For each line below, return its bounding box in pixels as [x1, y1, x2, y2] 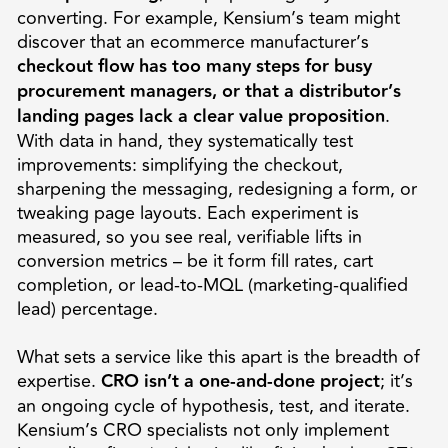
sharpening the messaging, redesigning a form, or [16, 174, 417, 203]
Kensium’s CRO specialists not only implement [16, 415, 389, 444]
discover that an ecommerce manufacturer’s [16, 27, 369, 56]
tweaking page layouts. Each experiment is [16, 198, 359, 227]
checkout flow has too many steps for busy [16, 51, 372, 81]
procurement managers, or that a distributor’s [16, 76, 401, 106]
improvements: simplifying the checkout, [16, 150, 343, 179]
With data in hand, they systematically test [16, 126, 353, 155]
